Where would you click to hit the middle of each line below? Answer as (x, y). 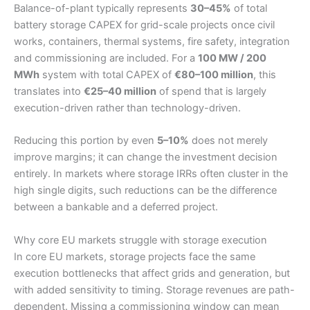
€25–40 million (120, 91)
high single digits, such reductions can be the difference (145, 191)
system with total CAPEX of (107, 74)
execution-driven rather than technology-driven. (127, 108)
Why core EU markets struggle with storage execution (140, 240)
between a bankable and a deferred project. (116, 207)
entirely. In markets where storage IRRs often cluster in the (151, 174)
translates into (49, 91)
